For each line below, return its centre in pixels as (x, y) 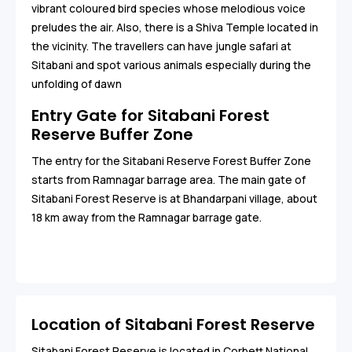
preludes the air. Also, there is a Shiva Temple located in (175, 27)
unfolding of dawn (77, 84)
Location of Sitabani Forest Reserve (173, 324)
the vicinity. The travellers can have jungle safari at (161, 46)
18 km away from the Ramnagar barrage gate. (147, 217)
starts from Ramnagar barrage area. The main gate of (169, 180)
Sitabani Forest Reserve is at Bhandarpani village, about (174, 198)
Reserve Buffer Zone (112, 134)
